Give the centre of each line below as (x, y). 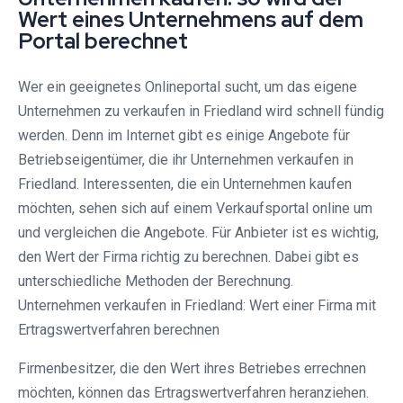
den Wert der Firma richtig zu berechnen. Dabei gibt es (188, 257)
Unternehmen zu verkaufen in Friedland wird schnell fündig (201, 112)
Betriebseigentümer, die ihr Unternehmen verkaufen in (186, 160)
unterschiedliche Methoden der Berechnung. (156, 282)
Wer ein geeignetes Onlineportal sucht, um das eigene (188, 87)
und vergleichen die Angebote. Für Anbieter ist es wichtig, (198, 233)
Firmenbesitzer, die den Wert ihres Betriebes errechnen (192, 369)
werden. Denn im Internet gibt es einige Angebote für (184, 136)
